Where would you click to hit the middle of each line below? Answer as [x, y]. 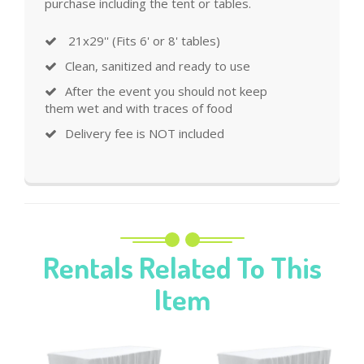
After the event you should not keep [166, 91]
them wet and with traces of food [139, 108]
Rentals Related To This [182, 268]
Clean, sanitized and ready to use [158, 66]
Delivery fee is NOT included [145, 134]
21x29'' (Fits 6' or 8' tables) [143, 41]
